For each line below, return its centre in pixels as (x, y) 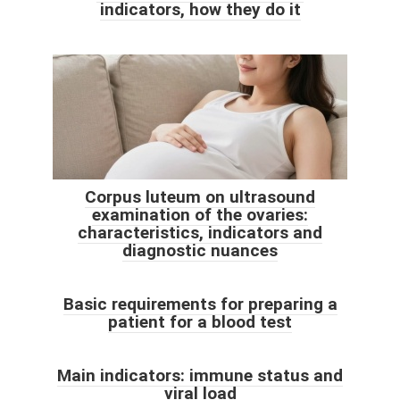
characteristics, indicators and (200, 232)
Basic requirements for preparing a (200, 304)
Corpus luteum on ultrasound (200, 196)
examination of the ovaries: (200, 214)
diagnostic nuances (200, 250)
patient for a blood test (200, 321)
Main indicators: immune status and (200, 375)
